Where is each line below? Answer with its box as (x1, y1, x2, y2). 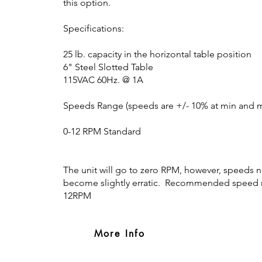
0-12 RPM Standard (63, 125, 141, 137)
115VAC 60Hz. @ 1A (63, 74, 143, 85)
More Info (94, 227, 146, 240)
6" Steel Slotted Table (63, 61, 153, 73)
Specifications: (63, 22, 124, 34)
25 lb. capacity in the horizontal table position (63, 48, 251, 60)
